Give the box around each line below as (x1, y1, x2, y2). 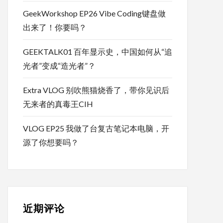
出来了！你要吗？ (23, 22, 87, 32)
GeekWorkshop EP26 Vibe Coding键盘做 (23, 8, 166, 18)
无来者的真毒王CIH (23, 99, 93, 109)
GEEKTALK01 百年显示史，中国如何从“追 (23, 47, 172, 57)
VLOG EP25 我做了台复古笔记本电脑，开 (23, 123, 169, 133)
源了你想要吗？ (23, 137, 79, 147)
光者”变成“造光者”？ (23, 61, 96, 71)
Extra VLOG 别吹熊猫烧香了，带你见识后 (23, 85, 169, 95)
